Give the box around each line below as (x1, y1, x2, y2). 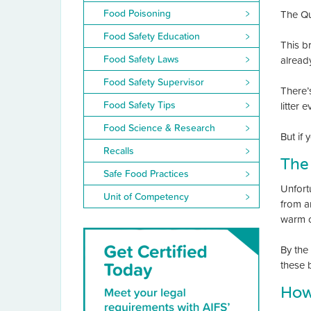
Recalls (103, 144, 134, 158)
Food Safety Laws (103, 52, 179, 67)
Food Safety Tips (103, 98, 176, 112)
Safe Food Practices (103, 167, 189, 181)
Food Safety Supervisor (103, 75, 204, 90)
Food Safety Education (103, 29, 200, 44)
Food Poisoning (103, 6, 171, 21)
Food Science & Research (103, 121, 215, 135)
